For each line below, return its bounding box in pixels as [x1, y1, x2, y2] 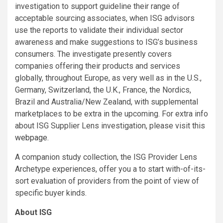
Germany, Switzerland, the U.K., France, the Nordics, [15, 85, 191, 95]
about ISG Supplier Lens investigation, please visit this [15, 120, 205, 130]
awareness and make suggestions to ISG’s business [15, 37, 198, 47]
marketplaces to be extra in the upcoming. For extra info [15, 109, 208, 118]
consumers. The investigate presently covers [15, 49, 172, 59]
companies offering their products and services [15, 61, 180, 71]
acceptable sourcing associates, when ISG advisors [15, 13, 195, 23]
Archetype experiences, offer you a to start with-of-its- [15, 164, 206, 174]
